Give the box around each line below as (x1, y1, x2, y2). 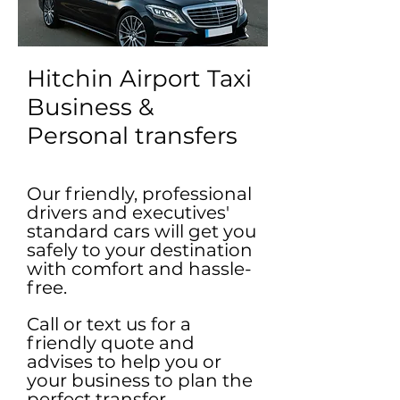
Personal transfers (27, 121, 237, 150)
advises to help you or (27, 351, 221, 372)
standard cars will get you (27, 221, 256, 242)
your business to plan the (27, 370, 253, 391)
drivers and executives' (27, 202, 229, 223)
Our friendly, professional (27, 183, 252, 204)
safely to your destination (27, 239, 253, 261)
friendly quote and (27, 332, 195, 354)
